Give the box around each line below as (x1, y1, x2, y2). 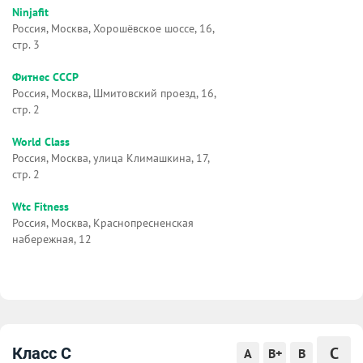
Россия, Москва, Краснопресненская (12, 215, 194, 230)
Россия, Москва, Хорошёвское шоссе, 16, (12, 20, 214, 36)
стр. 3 (12, 36, 40, 52)
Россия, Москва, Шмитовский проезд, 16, (12, 85, 216, 100)
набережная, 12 (12, 231, 92, 246)
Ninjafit (12, 4, 49, 19)
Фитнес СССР (12, 69, 79, 84)
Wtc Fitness (12, 199, 69, 214)
